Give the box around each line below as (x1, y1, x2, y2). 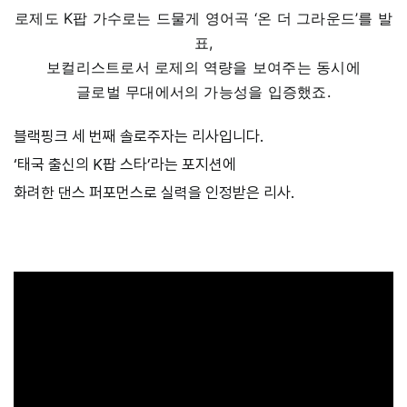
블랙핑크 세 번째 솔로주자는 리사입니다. (14, 127, 263, 146)
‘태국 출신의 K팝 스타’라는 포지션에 (14, 155, 236, 174)
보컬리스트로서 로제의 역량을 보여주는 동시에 (46, 58, 361, 77)
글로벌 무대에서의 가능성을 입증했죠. (76, 83, 331, 102)
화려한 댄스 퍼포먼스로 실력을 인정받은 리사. (14, 184, 294, 203)
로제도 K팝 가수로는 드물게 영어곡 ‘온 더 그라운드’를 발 (15, 9, 392, 28)
